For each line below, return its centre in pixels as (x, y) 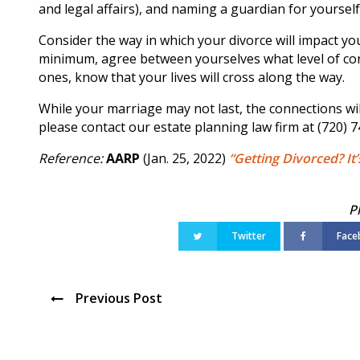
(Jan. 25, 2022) (186, 159)
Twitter (248, 235)
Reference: (72, 159)
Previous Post (119, 299)
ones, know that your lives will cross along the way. (192, 78)
